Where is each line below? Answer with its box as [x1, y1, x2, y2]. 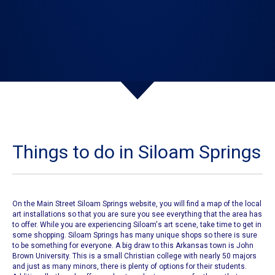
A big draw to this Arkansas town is [115, 241, 236, 250]
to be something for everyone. [12, 241, 115, 250]
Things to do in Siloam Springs [12, 141, 261, 163]
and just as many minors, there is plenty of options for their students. [12, 262, 247, 271]
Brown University [12, 252, 69, 261]
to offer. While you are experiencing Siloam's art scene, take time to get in [12, 220, 261, 230]
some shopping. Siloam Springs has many [12, 231, 156, 240]
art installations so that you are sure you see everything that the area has [12, 210, 262, 219]
